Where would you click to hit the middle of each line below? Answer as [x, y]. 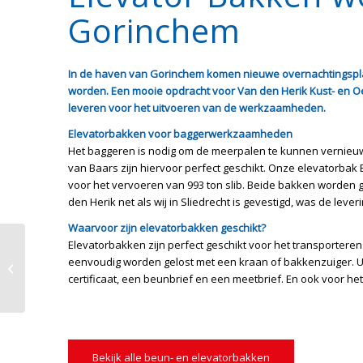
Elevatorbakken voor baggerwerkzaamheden [180, 134]
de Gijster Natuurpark [82, 278]
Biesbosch [54, 295]
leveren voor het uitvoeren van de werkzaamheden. [196, 107]
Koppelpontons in [72, 243]
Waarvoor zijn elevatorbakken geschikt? [167, 228]
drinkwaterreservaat [79, 261]
